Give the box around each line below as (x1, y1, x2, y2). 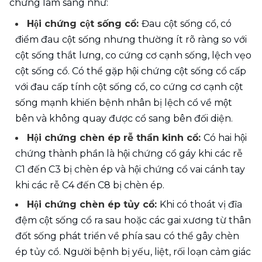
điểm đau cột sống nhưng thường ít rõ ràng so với (15, 34, 247, 46)
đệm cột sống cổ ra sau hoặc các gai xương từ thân (15, 215, 251, 226)
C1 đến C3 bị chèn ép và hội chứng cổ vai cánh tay (15, 164, 245, 175)
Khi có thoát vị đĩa (160, 199, 242, 211)
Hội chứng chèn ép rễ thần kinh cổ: (27, 132, 204, 144)
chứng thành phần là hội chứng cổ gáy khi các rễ (15, 148, 243, 160)
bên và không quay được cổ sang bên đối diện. (15, 113, 233, 125)
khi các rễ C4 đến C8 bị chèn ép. (15, 180, 164, 191)
